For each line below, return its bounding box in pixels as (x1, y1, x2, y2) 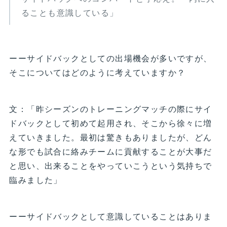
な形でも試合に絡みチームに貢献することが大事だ (9, 145, 212, 158)
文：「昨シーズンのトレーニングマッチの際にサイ (9, 103, 212, 115)
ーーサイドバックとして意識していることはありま (9, 210, 212, 222)
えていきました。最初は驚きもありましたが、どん (9, 131, 212, 143)
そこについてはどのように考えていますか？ (9, 66, 186, 79)
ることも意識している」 (21, 7, 119, 19)
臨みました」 (9, 174, 62, 186)
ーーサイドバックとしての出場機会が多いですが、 (9, 52, 212, 64)
